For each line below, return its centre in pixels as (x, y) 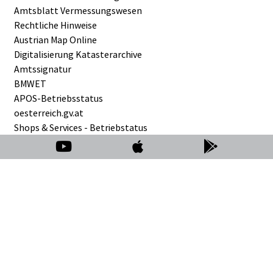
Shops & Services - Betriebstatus (81, 127)
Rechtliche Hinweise (55, 25)
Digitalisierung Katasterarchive (78, 54)
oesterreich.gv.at (49, 113)
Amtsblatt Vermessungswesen (78, 10)
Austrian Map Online (55, 40)
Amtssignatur (43, 69)
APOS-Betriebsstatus (58, 98)
